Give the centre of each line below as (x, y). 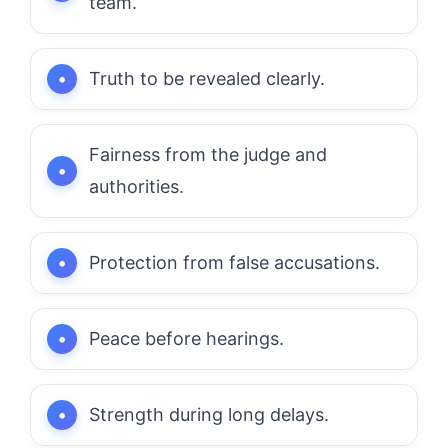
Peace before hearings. (186, 338)
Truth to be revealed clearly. (207, 78)
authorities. (136, 186)
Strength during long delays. (209, 414)
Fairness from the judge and (208, 154)
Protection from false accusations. (234, 262)
